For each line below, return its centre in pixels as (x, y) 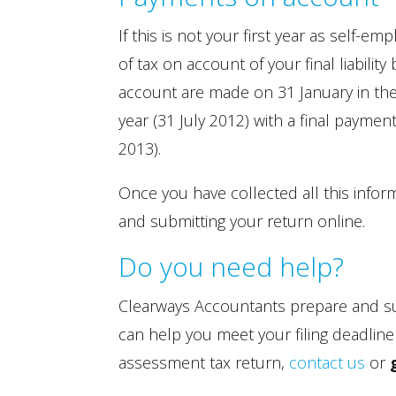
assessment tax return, (204, 362)
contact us (327, 362)
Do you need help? (232, 267)
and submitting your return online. (242, 221)
